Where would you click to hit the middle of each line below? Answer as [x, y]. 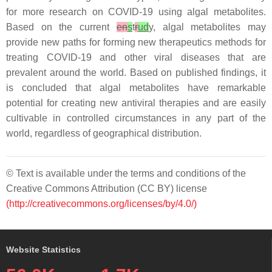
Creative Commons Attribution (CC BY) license [107, 189]
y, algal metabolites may [207, 27]
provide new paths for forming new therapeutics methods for [136, 42]
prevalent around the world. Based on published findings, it [136, 73]
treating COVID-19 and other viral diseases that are [136, 58]
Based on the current [61, 27]
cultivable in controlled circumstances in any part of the [136, 118]
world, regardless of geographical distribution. [104, 134]
